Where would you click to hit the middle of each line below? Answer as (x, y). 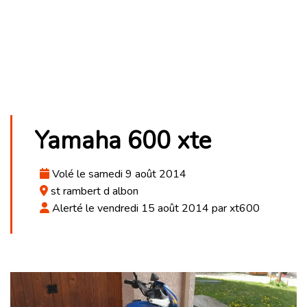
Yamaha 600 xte (123, 140)
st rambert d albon (93, 191)
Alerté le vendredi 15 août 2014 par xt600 (155, 208)
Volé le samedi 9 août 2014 (118, 174)
